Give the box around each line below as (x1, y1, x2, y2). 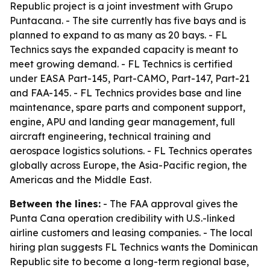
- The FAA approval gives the (101, 198, 238, 210)
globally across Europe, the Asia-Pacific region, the (10, 159, 247, 171)
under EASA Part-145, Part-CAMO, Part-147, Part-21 (10, 72, 250, 84)
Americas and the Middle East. (10, 174, 151, 186)
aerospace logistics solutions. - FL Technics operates (10, 145, 252, 157)
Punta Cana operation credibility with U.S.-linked (10, 212, 235, 224)
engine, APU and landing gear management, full (10, 116, 235, 128)
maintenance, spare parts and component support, (10, 101, 245, 113)
